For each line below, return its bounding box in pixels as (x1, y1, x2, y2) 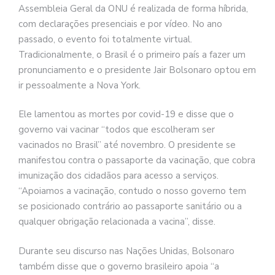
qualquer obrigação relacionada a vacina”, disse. (18, 215, 215, 228)
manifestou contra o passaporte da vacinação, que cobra (18, 154, 255, 167)
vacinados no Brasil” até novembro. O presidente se (18, 139, 236, 152)
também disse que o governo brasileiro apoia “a (18, 260, 219, 273)
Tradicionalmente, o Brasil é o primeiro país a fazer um (18, 48, 246, 61)
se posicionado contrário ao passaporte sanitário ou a (18, 200, 242, 213)
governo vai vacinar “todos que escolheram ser (18, 123, 215, 136)
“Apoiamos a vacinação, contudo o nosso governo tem (18, 185, 246, 198)
